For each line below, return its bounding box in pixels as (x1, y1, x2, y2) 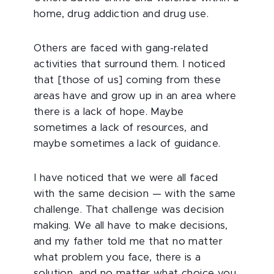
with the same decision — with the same (34, 189, 236, 199)
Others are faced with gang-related (34, 43, 209, 53)
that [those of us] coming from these (34, 75, 221, 85)
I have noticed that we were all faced (34, 173, 218, 183)
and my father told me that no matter (34, 237, 223, 246)
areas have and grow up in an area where (34, 91, 237, 101)
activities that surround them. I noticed (34, 59, 226, 69)
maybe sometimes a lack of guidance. (34, 139, 221, 149)
